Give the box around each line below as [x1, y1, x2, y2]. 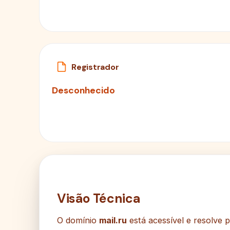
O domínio [57, 215, 99, 226]
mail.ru [99, 215, 127, 226]
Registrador [71, 61, 119, 72]
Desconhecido [52, 85, 115, 97]
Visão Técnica [57, 190, 140, 207]
